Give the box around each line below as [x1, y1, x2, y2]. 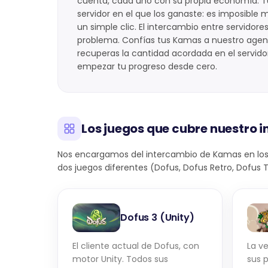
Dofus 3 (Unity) [120, 211, 194, 224]
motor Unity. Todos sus [72, 253, 168, 265]
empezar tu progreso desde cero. [77, 60, 217, 72]
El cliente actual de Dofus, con [72, 240, 199, 252]
